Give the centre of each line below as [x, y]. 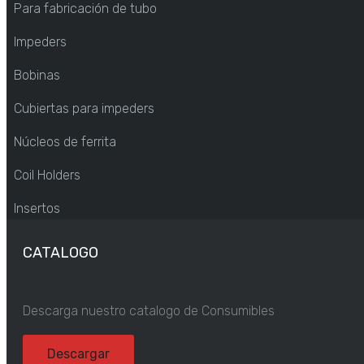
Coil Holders [47, 175]
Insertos [37, 208]
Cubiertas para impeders [84, 108]
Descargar [78, 354]
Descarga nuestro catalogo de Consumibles [149, 311]
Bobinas [37, 75]
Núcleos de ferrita [65, 142]
